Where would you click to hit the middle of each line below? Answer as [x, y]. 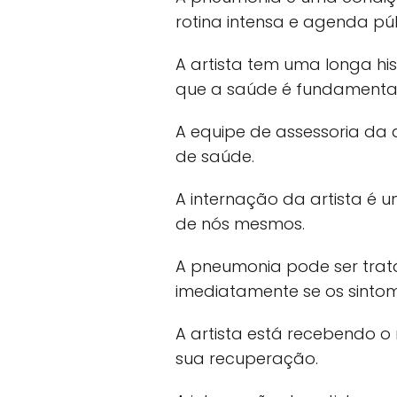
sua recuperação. [247, 359]
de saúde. [215, 157]
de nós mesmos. [240, 224]
